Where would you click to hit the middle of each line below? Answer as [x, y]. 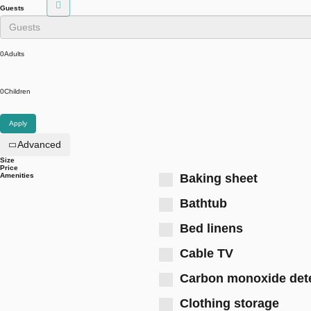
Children [17, 91]
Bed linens [211, 228]
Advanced [38, 144]
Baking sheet [219, 178]
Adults [14, 54]
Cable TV [207, 253]
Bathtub [203, 203]
